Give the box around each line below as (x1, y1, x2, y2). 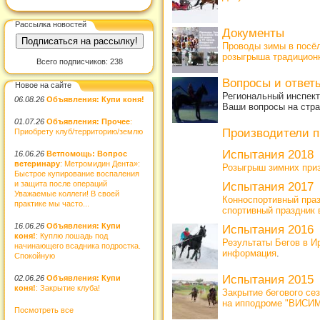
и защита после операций (14, 179, 107, 188)
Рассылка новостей (15, 19, 86, 29)
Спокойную (14, 251, 55, 260)
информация (222, 248, 276, 259)
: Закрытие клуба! (36, 283, 100, 292)
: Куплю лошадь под (36, 231, 108, 240)
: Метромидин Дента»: (60, 159, 140, 168)
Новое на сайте (15, 80, 71, 89)
